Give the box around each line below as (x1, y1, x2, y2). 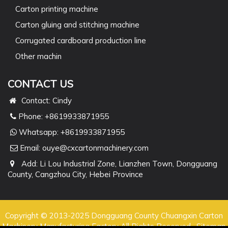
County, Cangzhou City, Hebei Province (8, 169, 143, 179)
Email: (18, 143, 42, 153)
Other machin (15, 51, 62, 61)
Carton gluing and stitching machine (15, 20, 139, 30)
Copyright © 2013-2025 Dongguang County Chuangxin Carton (5, 211, 223, 220)
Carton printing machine (15, 4, 98, 14)
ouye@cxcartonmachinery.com (42, 143, 149, 153)
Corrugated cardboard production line (15, 36, 146, 45)
